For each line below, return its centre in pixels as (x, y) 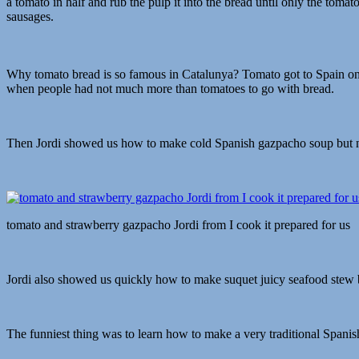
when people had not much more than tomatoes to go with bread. (170, 88)
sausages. (30, 16)
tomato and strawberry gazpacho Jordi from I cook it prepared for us (178, 224)
